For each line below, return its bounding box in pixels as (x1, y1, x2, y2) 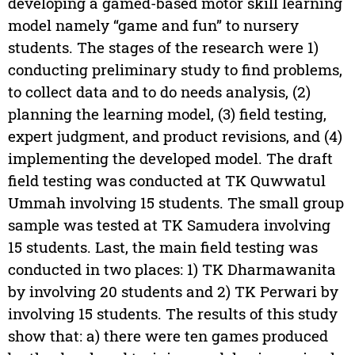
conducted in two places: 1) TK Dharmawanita (7, 259, 336, 280)
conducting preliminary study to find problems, (7, 59, 342, 80)
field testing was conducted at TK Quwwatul (7, 170, 326, 191)
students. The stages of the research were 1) (7, 37, 319, 58)
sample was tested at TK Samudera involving (7, 215, 330, 235)
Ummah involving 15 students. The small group (7, 193, 344, 213)
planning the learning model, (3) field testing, (7, 104, 326, 124)
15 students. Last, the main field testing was (7, 237, 318, 258)
